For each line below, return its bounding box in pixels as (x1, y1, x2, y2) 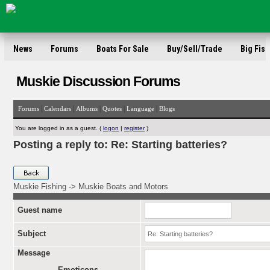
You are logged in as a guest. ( (15, 125, 103, 131)
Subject (17, 229, 46, 238)
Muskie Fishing (13, 182, 66, 191)
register (124, 125, 145, 131)
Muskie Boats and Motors (78, 182, 168, 191)
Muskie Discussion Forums (16, 74, 181, 89)
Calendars (44, 105, 71, 112)
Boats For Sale (96, 44, 149, 54)
